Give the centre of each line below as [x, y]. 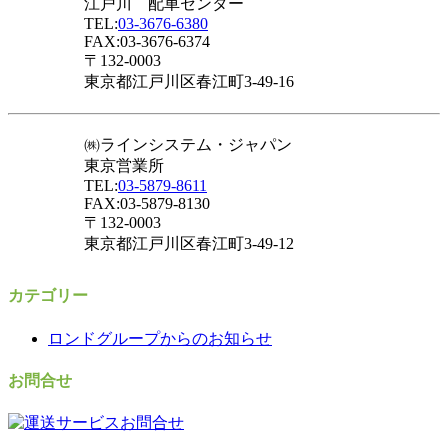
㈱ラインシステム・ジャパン [188, 145]
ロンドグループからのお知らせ [160, 338]
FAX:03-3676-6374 [147, 42]
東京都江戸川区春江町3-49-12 [189, 244]
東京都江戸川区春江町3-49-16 [189, 82]
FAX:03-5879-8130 [147, 204]
